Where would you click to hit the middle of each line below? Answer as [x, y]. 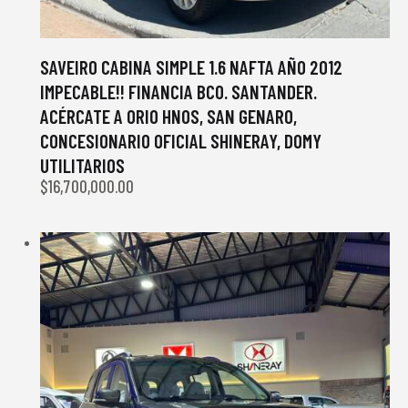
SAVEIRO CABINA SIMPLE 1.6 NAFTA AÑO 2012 [191, 66]
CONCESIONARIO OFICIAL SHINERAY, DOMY [181, 140]
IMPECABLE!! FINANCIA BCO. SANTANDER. [178, 91]
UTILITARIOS [82, 165]
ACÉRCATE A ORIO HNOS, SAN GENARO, [168, 116]
